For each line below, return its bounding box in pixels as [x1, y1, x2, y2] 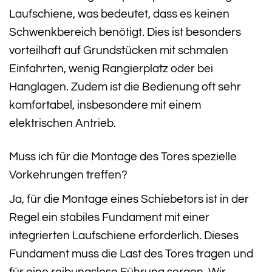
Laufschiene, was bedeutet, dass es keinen [9, 8, 229, 21]
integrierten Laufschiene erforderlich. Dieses [9, 229, 239, 242]
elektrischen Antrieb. [9, 117, 116, 130]
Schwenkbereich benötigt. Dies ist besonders [9, 26, 241, 39]
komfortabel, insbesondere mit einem [9, 99, 201, 112]
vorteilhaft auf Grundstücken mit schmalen [9, 44, 228, 57]
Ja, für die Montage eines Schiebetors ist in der [9, 192, 249, 205]
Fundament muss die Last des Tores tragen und [9, 247, 253, 260]
